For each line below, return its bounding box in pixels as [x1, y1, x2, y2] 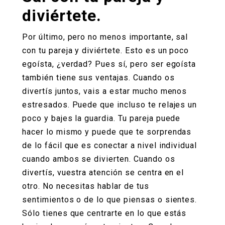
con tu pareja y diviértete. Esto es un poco [22, 45, 189, 55]
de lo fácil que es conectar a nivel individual [22, 140, 197, 150]
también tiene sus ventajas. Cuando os [22, 72, 175, 82]
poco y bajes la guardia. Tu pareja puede [22, 113, 181, 123]
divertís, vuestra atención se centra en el [22, 167, 184, 177]
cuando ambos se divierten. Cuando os [22, 154, 175, 164]
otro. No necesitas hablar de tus [22, 181, 149, 191]
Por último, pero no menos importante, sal [22, 32, 188, 42]
